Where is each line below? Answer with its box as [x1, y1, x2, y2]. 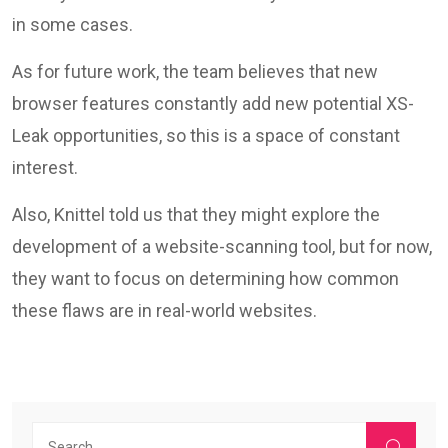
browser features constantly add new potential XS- [12, 93, 414, 115]
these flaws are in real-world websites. [12, 300, 317, 322]
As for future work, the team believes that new [12, 61, 378, 83]
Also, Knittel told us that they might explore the [12, 204, 380, 226]
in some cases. [12, 14, 133, 36]
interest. [12, 157, 78, 179]
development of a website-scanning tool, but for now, [12, 236, 432, 258]
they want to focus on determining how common [12, 268, 399, 290]
